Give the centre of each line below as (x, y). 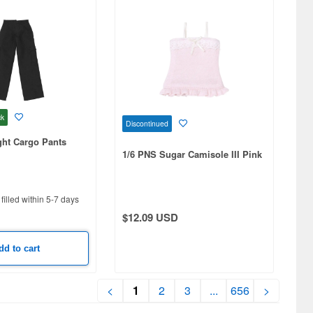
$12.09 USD (150, 217)
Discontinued (147, 123)
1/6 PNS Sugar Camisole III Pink (192, 154)
